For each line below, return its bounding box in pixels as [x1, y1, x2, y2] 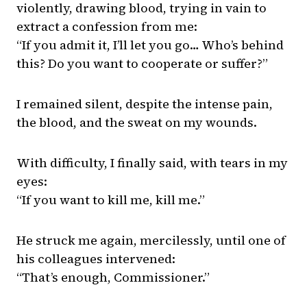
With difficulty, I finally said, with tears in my [16, 154, 288, 172]
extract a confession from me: [16, 18, 197, 36]
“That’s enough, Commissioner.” [16, 269, 210, 286]
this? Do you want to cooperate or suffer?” [16, 55, 268, 73]
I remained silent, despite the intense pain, [16, 95, 273, 113]
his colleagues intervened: [16, 250, 175, 268]
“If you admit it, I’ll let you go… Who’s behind [16, 36, 284, 54]
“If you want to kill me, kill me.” [16, 191, 205, 209]
